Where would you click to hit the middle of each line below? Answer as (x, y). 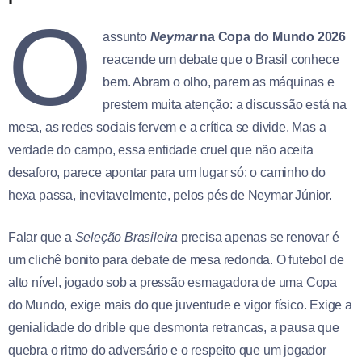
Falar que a (42, 237)
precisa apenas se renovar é (259, 237)
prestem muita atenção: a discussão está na (225, 104)
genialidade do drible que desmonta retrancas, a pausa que (174, 327)
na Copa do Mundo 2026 (271, 36)
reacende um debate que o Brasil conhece (221, 59)
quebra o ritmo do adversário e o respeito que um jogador (167, 350)
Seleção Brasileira (126, 237)
